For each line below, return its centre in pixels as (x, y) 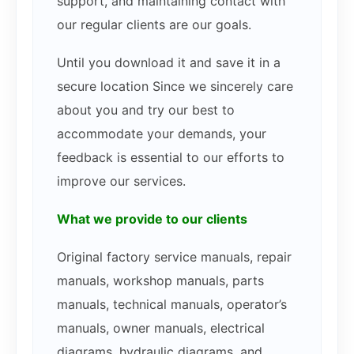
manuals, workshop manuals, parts (160, 280)
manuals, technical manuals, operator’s (172, 304)
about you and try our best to (146, 109)
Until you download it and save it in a (169, 62)
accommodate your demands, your (162, 133)
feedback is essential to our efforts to (171, 157)
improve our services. (121, 181)
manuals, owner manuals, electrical (161, 328)
